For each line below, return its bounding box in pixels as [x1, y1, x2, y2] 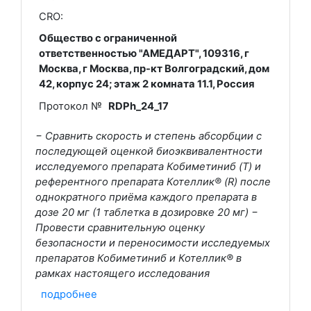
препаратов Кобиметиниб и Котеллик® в [35, 251, 242, 264]
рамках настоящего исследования [35, 267, 210, 280]
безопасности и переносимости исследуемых [35, 236, 270, 249]
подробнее [41, 287, 97, 301]
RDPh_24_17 [108, 99, 169, 112]
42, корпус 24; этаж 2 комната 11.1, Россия [38, 78, 255, 91]
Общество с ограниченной [38, 32, 177, 45]
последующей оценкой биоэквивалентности [35, 144, 262, 158]
